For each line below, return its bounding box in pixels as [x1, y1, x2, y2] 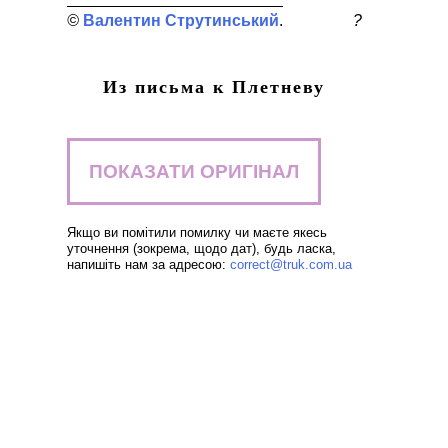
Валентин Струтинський [82, 12, 279, 29]
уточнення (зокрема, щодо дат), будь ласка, [66, 241, 336, 256]
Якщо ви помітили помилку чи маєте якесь [66, 225, 327, 240]
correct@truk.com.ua [229, 257, 352, 272]
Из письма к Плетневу [103, 77, 325, 97]
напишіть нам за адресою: [66, 257, 230, 272]
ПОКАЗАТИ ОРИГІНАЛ [88, 160, 299, 182]
